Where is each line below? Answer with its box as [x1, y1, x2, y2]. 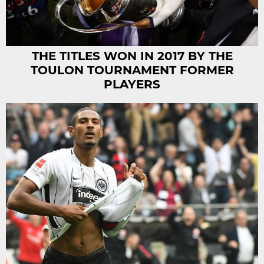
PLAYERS [104, 77, 160, 92]
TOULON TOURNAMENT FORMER [30, 63, 234, 78]
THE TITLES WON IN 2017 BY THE [31, 49, 233, 64]
